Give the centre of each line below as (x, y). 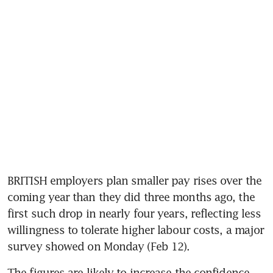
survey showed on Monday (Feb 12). (99, 246)
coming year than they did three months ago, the (131, 197)
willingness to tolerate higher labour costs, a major (136, 230)
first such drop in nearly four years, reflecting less (134, 214)
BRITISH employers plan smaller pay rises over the (134, 181)
